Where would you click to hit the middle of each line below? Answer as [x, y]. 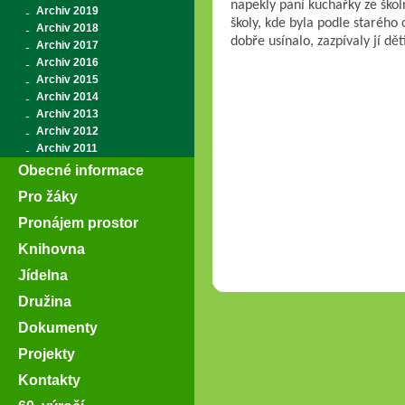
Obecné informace [81, 170]
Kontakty [49, 380]
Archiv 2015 [67, 80]
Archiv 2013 [67, 114]
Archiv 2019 [67, 11]
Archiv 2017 [67, 45]
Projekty [47, 353]
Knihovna [52, 249]
